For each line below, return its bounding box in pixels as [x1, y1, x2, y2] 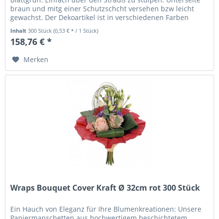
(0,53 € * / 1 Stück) [53, 26, 99, 34]
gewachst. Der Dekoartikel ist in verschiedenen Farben [10, 12, 189, 22]
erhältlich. [10, 21, 44, 31]
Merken [23, 54, 49, 64]
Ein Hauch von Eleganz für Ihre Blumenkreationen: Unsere [10, 204, 202, 214]
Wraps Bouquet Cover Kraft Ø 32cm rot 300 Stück [10, 182, 200, 194]
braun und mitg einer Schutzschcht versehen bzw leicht [10, 3, 195, 13]
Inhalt [10, 26, 28, 34]
